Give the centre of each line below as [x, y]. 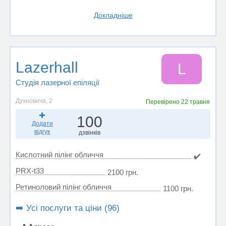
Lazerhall [47, 67]
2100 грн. [123, 172]
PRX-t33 [30, 171]
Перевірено [164, 102]
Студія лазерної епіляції [58, 82]
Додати [42, 124]
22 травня [196, 102]
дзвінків [89, 133]
